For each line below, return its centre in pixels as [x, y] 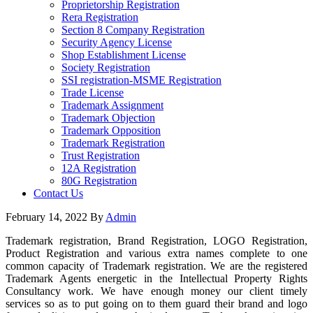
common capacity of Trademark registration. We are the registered [156, 266]
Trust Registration [101, 155]
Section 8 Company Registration [133, 30]
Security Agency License [117, 42]
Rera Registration [100, 17]
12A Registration [99, 168]
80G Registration [99, 181]
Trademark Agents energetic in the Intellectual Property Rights [156, 278]
